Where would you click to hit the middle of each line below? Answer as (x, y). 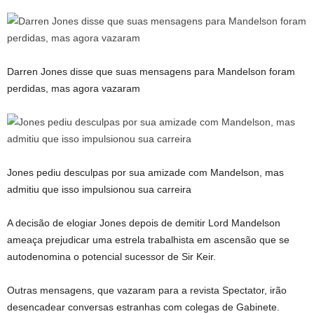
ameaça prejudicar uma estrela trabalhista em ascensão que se (148, 240)
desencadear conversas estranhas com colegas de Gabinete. (143, 307)
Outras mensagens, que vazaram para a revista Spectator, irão (147, 290)
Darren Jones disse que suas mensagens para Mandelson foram (151, 71)
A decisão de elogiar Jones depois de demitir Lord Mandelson (144, 223)
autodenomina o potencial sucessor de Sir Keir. (111, 257)
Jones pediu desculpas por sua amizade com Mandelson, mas (145, 172)
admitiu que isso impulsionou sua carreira (99, 189)
